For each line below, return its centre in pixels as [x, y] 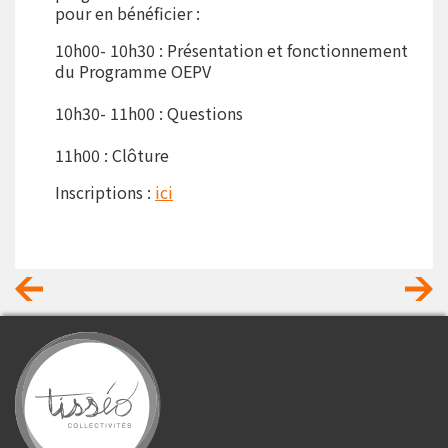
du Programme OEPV [133, 71]
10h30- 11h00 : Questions [149, 113]
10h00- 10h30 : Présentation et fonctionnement [231, 50]
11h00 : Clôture [112, 155]
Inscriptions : [105, 192]
